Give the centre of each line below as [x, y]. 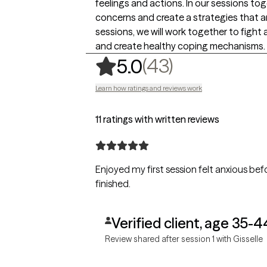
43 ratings [220, 65]
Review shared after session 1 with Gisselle [184, 239]
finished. [113, 184]
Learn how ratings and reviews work [149, 88]
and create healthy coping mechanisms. [180, 46]
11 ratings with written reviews [157, 119]
